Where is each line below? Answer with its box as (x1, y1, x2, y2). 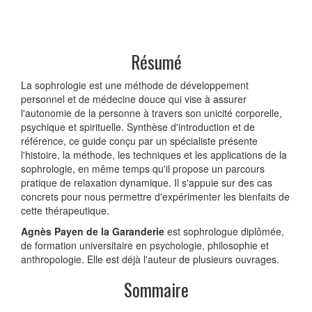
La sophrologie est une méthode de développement (21, 77, 249, 92)
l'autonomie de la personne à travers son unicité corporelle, (21, 105, 282, 120)
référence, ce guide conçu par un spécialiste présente (21, 133, 258, 148)
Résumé (130, 48, 182, 75)
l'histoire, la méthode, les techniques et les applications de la (21, 147, 287, 162)
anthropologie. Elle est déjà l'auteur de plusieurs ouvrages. (21, 251, 279, 266)
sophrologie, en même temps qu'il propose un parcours (21, 161, 265, 175)
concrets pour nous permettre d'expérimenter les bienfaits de (21, 189, 290, 203)
